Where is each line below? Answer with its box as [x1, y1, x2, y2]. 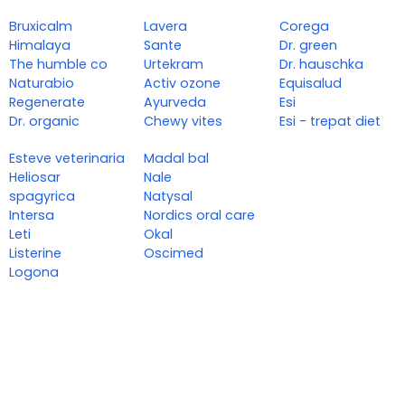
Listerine [9, 244, 61, 263]
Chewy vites [144, 112, 223, 131]
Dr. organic [9, 112, 80, 131]
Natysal [144, 187, 193, 206]
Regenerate [9, 93, 85, 112]
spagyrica [9, 187, 75, 206]
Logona [9, 263, 59, 282]
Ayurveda [144, 93, 207, 112]
